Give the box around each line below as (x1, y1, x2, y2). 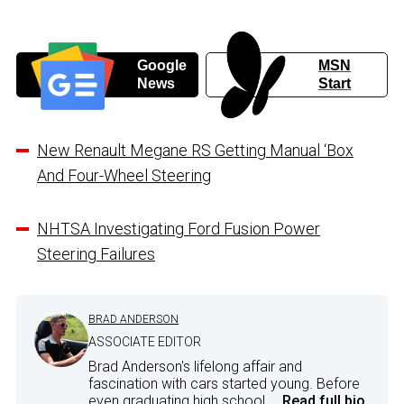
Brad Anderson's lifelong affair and (88, 358, 302, 376)
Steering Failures (37, 244, 155, 264)
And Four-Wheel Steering (37, 166, 211, 186)
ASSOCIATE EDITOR (88, 335, 201, 350)
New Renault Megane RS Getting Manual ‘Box (37, 141, 353, 161)
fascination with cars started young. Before (88, 375, 360, 393)
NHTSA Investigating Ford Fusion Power (37, 219, 320, 239)
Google (136, 58, 187, 74)
